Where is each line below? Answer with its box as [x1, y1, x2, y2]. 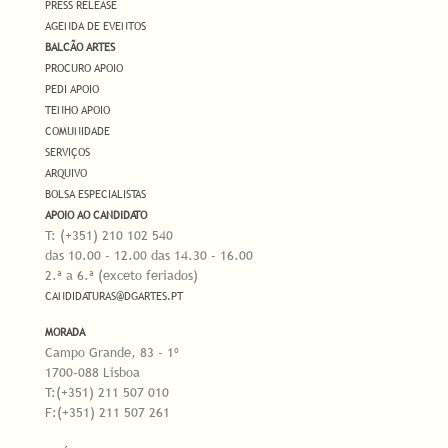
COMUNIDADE [45, 123, 110, 140]
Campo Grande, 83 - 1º [45, 343, 179, 362]
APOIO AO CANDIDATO [45, 207, 147, 224]
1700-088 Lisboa [45, 363, 140, 382]
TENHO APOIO [45, 102, 110, 119]
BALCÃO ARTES [45, 39, 115, 56]
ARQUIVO [45, 165, 87, 182]
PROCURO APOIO [45, 60, 123, 77]
